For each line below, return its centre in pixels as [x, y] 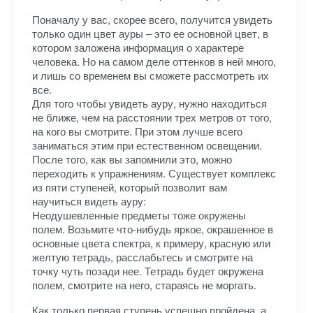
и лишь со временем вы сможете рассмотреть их [151, 75]
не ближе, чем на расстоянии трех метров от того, [152, 117]
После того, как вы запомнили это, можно [132, 159]
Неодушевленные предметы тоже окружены [139, 215]
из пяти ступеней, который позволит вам [130, 187]
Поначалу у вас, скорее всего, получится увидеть [152, 19]
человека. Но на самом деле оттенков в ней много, [154, 61]
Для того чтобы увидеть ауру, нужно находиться [150, 103]
